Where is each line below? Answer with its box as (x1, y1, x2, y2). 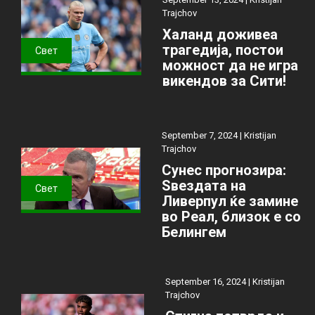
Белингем (161, 224, 226, 241)
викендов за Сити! (162, 72, 286, 90)
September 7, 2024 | (161, 130, 244, 141)
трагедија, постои (162, 41, 283, 59)
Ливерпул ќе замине (161, 193, 298, 210)
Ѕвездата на (161, 177, 246, 195)
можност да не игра (162, 57, 298, 75)
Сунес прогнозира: (161, 162, 286, 179)
